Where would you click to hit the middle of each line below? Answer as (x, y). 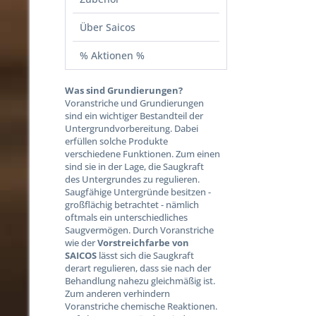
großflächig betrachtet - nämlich (132, 205)
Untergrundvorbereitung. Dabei (132, 128)
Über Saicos (108, 27)
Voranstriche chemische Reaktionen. (141, 306)
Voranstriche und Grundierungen (134, 103)
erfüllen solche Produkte (116, 141)
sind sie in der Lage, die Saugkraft (134, 166)
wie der (81, 243)
